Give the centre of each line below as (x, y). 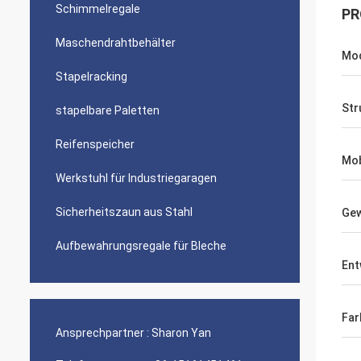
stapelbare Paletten (108, 110)
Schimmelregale (98, 9)
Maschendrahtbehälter (116, 43)
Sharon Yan (181, 333)
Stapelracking (91, 77)
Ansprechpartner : (102, 333)
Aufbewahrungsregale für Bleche (141, 246)
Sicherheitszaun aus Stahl (124, 212)
